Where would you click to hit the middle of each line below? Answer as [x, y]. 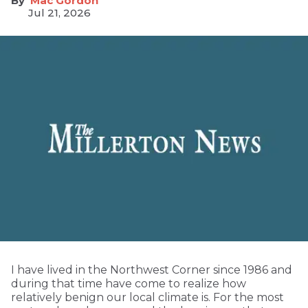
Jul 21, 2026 [59, 13]
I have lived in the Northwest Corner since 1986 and [152, 269]
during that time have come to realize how [129, 283]
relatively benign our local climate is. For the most [147, 297]
